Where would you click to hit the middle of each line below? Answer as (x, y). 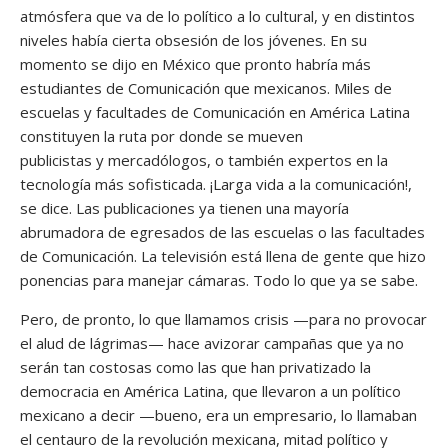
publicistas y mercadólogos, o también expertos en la (204, 159)
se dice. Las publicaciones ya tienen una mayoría (184, 207)
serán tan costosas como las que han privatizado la (195, 366)
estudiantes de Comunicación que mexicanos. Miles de (206, 87)
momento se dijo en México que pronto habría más (195, 63)
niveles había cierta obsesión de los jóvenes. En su (193, 39)
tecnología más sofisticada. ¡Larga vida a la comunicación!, (216, 183)
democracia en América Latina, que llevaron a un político (210, 390)
